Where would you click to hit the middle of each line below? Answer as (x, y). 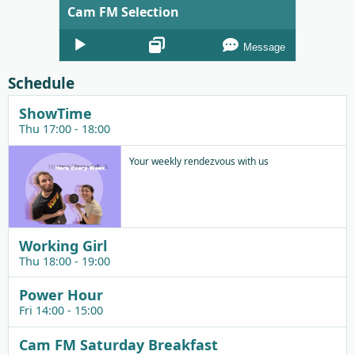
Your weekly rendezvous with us (198, 161)
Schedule (41, 83)
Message (264, 47)
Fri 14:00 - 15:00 (61, 311)
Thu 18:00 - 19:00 (64, 261)
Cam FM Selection (123, 11)
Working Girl (63, 245)
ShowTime (55, 113)
